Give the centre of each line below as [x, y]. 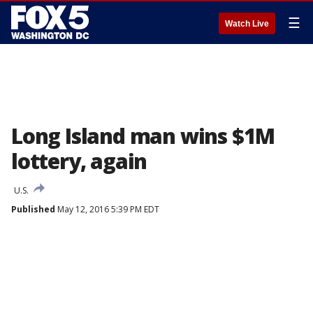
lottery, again [79, 161]
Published [33, 209]
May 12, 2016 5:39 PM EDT [107, 209]
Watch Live [247, 24]
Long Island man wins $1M [143, 136]
